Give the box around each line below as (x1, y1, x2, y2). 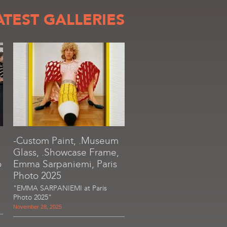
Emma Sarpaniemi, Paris (13, 158, 117, 170)
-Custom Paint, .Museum (13, 135, 119, 146)
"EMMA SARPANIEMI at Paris (13, 184, 107, 193)
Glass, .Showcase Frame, (13, 146, 119, 158)
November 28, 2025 (13, 204, 62, 210)
